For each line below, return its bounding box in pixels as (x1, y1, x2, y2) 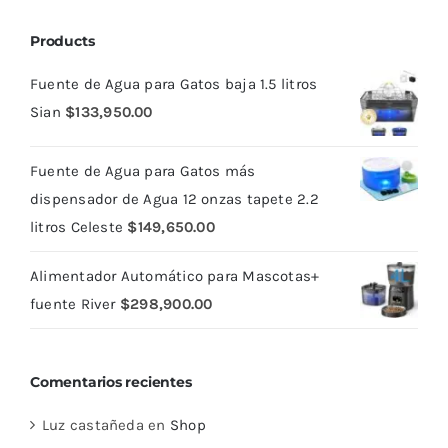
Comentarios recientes (30, 373, 192, 392)
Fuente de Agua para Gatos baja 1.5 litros (30, 74, 318, 93)
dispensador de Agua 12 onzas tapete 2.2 (30, 190, 319, 208)
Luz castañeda (42, 416, 144, 435)
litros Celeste (30, 218, 124, 236)
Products (30, 31, 95, 50)
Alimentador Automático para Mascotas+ (30, 267, 320, 285)
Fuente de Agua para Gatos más (30, 162, 256, 180)
